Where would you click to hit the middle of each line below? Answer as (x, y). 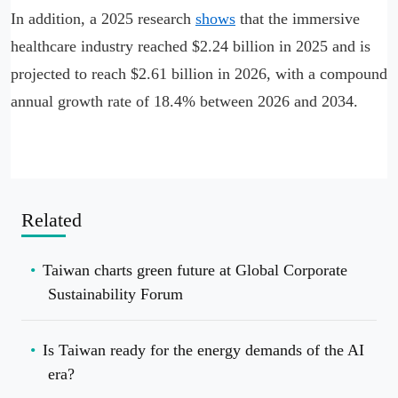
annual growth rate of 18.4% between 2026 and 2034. (184, 102)
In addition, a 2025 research (103, 19)
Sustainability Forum (115, 295)
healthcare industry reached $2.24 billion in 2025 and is (191, 47)
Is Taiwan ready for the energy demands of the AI (203, 350)
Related (52, 220)
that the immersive (298, 19)
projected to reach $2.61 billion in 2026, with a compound (199, 74)
